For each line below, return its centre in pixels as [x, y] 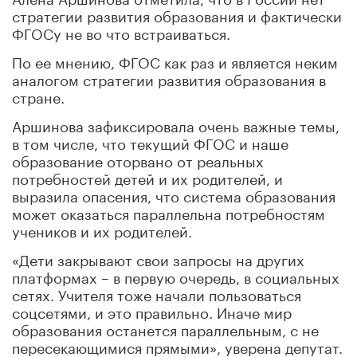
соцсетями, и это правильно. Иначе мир [152, 310]
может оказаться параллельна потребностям [169, 212]
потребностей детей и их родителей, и [147, 177]
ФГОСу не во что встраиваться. [121, 31]
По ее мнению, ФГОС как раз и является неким [175, 60]
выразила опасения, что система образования [174, 194]
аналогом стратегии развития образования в [169, 78]
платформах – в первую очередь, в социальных [176, 275]
